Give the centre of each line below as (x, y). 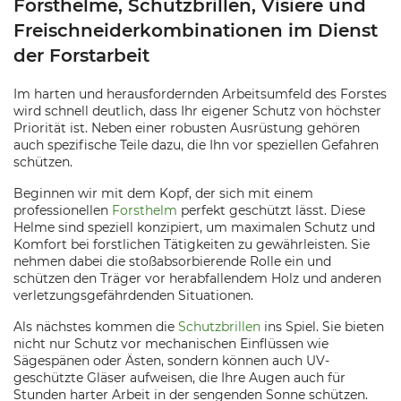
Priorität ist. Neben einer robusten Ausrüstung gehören (187, 128)
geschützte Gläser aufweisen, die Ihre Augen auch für (179, 378)
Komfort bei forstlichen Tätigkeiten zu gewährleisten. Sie (192, 244)
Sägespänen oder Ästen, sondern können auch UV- (171, 361)
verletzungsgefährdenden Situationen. (133, 295)
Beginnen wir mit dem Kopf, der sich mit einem (163, 193)
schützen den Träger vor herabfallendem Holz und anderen (197, 278)
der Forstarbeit (81, 55)
